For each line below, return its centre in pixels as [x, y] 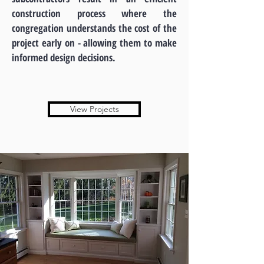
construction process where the [94, 13]
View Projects [94, 109]
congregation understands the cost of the [94, 28]
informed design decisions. [65, 57]
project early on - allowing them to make [94, 43]
